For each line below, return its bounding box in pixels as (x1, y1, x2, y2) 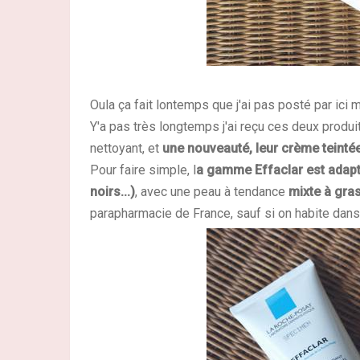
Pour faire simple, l (90, 162, 196, 178)
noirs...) (90, 184, 135, 199)
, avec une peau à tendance (135, 184, 285, 199)
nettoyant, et (90, 141, 162, 156)
